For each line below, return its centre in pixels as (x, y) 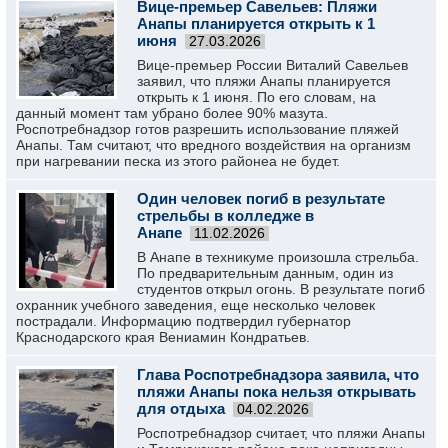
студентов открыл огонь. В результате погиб (281, 289)
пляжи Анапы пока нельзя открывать (276, 391)
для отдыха (181, 408)
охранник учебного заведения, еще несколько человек (195, 305)
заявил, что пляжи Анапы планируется (264, 81)
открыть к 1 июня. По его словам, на (256, 97)
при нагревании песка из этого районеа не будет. (178, 161)
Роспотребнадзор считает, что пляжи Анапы (281, 433)
